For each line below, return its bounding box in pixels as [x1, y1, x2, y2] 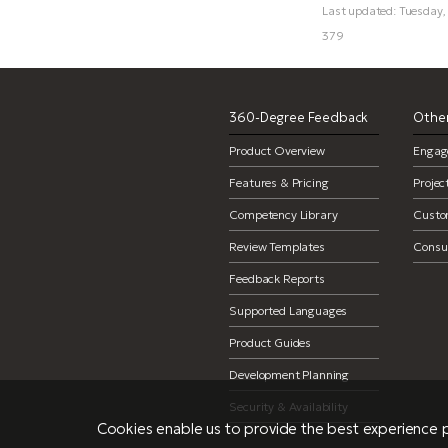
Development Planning [229, 367, 350, 382]
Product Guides [229, 335, 312, 350]
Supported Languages [229, 303, 348, 318]
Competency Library [229, 207, 338, 222]
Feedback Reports [229, 271, 325, 286]
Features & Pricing [229, 175, 329, 190]
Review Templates [229, 239, 325, 254]
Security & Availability [229, 399, 348, 414]
